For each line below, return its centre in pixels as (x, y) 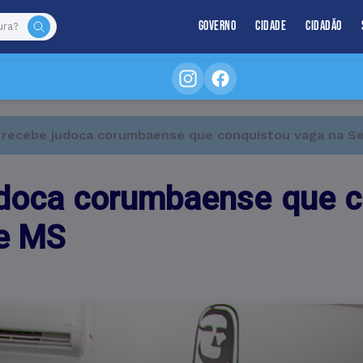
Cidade (271, 26)
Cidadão (324, 26)
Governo (217, 26)
